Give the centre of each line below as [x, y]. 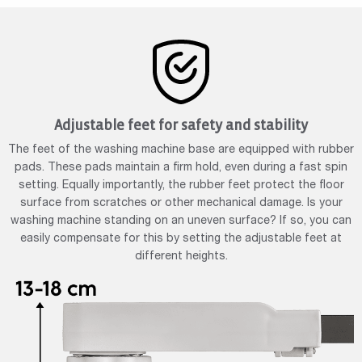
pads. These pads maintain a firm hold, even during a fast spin [181, 168]
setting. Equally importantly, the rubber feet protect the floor [181, 185]
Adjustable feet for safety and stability [181, 125]
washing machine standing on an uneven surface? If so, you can [181, 221]
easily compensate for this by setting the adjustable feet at [181, 239]
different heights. [181, 257]
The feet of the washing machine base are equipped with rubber [181, 150]
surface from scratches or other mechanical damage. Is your [181, 203]
